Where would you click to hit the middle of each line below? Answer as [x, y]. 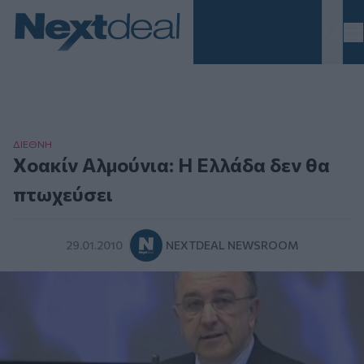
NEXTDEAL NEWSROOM [232, 245]
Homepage [45, 60]
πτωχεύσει [63, 194]
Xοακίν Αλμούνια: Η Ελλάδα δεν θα [171, 165]
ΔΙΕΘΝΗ [32, 144]
